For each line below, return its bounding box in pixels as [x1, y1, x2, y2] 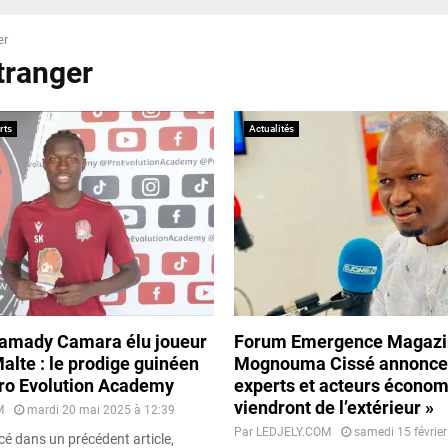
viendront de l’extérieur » [234, 396, 434, 418]
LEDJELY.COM [256, 424, 331, 439]
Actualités [249, 123, 294, 135]
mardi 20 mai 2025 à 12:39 [27, 402, 175, 417]
